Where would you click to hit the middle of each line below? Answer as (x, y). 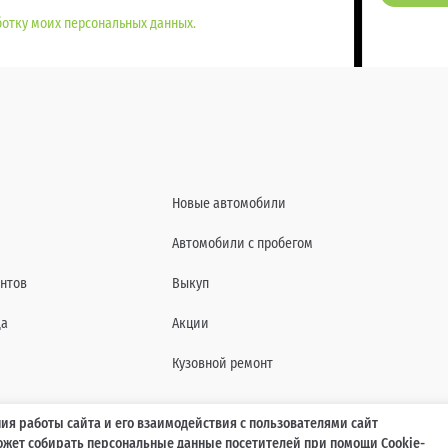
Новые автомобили (229, 204)
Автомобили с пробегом (242, 244)
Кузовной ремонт (222, 364)
